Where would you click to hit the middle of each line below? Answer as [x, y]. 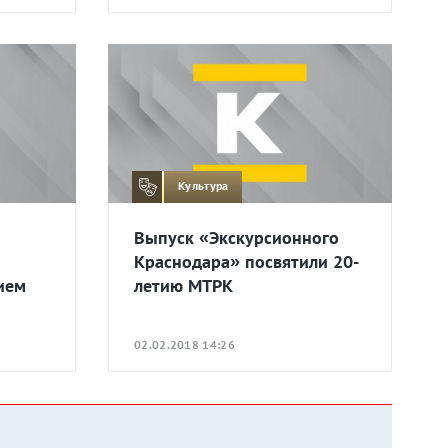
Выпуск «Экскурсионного [236, 237]
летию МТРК [183, 285]
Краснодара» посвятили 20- [246, 261]
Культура [203, 186]
